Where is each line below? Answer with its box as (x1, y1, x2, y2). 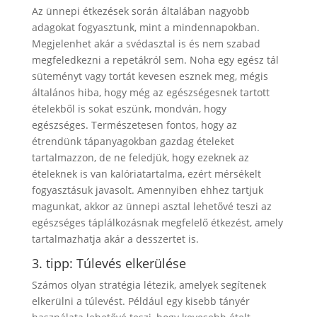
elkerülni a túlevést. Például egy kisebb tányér (31, 294, 250, 308)
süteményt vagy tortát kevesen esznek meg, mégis (31, 69, 268, 83)
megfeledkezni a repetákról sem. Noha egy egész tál (31, 52, 279, 67)
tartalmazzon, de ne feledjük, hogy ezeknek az (31, 150, 249, 164)
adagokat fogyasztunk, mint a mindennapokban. (31, 20, 260, 34)
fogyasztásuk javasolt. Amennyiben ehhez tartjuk (31, 183, 263, 197)
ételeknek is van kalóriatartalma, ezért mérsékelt (31, 166, 261, 180)
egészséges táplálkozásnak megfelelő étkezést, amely (31, 215, 283, 229)
